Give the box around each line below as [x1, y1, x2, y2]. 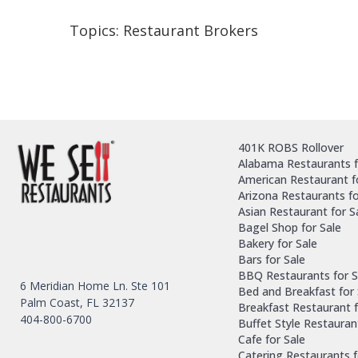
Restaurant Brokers [123, 20, 258, 40]
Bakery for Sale [238, 235, 317, 251]
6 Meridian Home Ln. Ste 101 [20, 277, 170, 293]
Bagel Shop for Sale [238, 219, 341, 235]
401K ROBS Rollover [238, 139, 344, 155]
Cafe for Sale [238, 331, 305, 347]
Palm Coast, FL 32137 [20, 294, 134, 310]
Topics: [70, 20, 123, 40]
